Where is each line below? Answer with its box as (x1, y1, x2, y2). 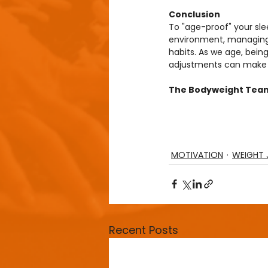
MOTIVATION (171, 148, 223, 161)
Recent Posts (109, 222, 178, 237)
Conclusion (169, 8, 220, 20)
